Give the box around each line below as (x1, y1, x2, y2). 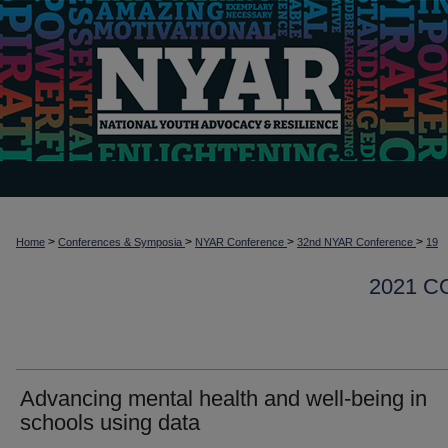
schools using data (20, 410, 200, 435)
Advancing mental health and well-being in (20, 386, 427, 411)
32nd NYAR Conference (297, 236, 416, 248)
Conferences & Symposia (58, 236, 185, 248)
